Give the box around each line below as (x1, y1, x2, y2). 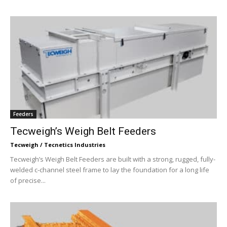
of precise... (10, 175, 46, 185)
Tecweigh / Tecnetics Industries (10, 140, 105, 148)
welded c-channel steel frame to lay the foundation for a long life (10, 165, 209, 174)
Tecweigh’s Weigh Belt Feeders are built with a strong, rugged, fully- (10, 154, 215, 164)
